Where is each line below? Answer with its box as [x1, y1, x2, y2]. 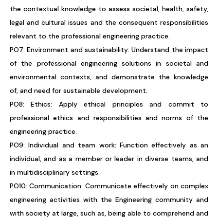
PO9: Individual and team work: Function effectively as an [10, 141, 208, 149]
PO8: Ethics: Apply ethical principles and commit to [10, 100, 208, 109]
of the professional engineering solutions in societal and [10, 59, 208, 68]
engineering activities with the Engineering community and [10, 195, 208, 204]
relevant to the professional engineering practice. [10, 32, 170, 40]
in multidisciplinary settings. [10, 168, 100, 177]
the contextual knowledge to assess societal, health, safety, [10, 4, 208, 13]
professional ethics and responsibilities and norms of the [10, 113, 208, 122]
